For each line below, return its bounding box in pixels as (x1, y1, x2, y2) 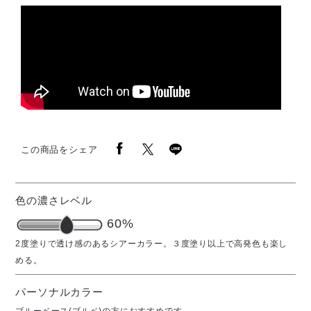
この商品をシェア (21, 144, 98, 155)
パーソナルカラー (15, 286, 103, 299)
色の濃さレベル (15, 194, 93, 207)
